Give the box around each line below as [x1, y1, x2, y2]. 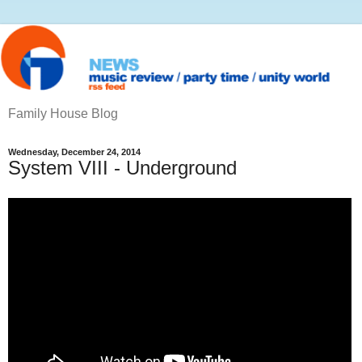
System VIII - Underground [8, 156, 237, 179]
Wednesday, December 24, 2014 [8, 146, 141, 157]
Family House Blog [8, 106, 118, 120]
